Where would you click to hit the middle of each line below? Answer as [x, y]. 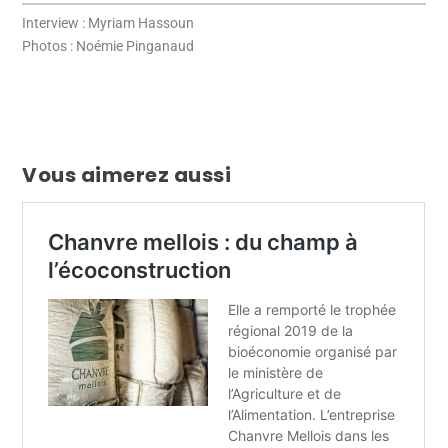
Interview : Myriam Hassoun [108, 22]
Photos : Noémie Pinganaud [108, 45]
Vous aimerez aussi [127, 174]
